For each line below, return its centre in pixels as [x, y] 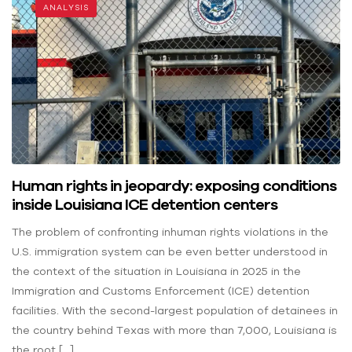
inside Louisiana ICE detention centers [145, 204]
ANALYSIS [66, 8]
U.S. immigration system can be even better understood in [170, 252]
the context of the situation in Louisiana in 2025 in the [156, 271]
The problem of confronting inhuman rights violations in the [170, 232]
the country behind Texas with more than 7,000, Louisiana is [174, 330]
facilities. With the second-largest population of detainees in [175, 311]
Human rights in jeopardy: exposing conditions [174, 185]
